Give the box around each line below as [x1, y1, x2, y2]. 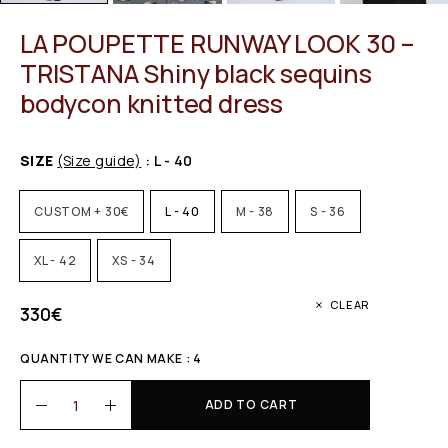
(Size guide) [57, 151, 142, 171]
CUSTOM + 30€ [34, 203, 129, 221]
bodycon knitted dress [20, 86, 284, 122]
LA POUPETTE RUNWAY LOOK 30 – [20, 26, 415, 62]
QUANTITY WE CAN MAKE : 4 [20, 350, 202, 368]
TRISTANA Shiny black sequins [20, 56, 372, 92]
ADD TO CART [204, 396, 298, 414]
